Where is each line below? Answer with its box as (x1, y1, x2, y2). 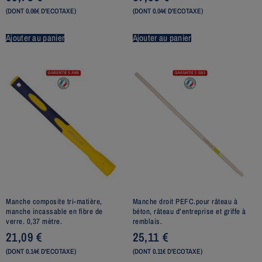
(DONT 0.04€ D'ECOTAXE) (132, 6, 203, 16)
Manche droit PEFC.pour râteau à (132, 196, 237, 206)
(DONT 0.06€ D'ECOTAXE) (6, 6, 76, 16)
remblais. (132, 216, 162, 226)
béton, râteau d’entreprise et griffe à (132, 206, 246, 216)
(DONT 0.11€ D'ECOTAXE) (132, 247, 202, 257)
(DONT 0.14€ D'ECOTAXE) (6, 247, 76, 257)
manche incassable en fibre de (6, 206, 103, 216)
